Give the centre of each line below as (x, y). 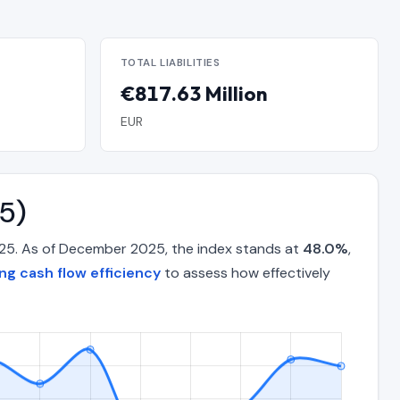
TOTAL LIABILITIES (170, 63)
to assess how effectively (246, 273)
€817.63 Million (193, 93)
